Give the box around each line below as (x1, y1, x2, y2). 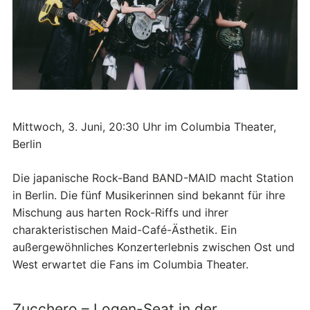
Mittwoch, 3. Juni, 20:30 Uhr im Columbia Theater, (12, 120, 276, 134)
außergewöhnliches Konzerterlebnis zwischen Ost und (12, 240, 295, 255)
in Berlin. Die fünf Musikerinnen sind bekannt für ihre (12, 188, 285, 203)
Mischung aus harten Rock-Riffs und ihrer (12, 206, 228, 220)
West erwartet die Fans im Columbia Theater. (12, 257, 248, 272)
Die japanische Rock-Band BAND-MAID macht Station (12, 171, 293, 185)
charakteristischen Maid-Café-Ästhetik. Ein (12, 223, 237, 237)
